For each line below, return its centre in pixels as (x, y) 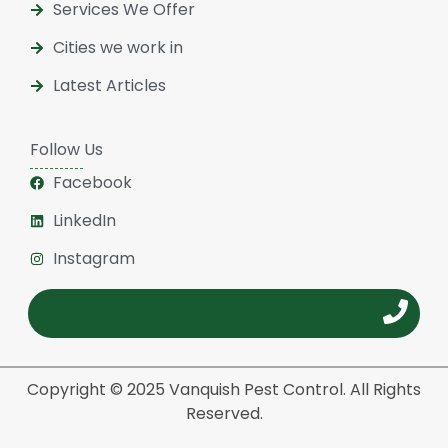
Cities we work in (117, 47)
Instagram (93, 259)
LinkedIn (84, 221)
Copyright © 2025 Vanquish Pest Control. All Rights (224, 390)
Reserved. (224, 414)
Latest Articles (109, 85)
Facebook (92, 183)
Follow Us (66, 149)
